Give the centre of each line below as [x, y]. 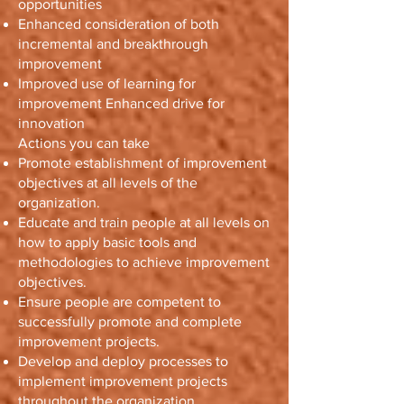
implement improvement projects [123, 381]
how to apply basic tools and [107, 242]
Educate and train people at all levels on [144, 222]
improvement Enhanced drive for [121, 103]
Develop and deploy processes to [123, 361]
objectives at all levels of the [108, 183]
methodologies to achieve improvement [144, 262]
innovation [51, 123]
